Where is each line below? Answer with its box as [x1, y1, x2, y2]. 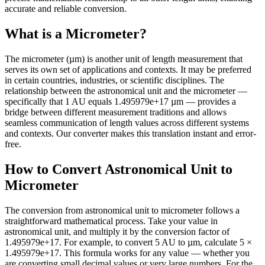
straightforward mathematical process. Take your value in [5, 215, 218, 226]
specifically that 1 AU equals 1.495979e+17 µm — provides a [5, 96, 236, 106]
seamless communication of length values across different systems [5, 117, 249, 128]
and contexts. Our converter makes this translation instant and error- [5, 128, 256, 138]
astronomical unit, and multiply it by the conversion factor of [5, 226, 230, 237]
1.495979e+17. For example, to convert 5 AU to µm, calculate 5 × [5, 237, 252, 247]
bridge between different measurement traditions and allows [5, 106, 227, 117]
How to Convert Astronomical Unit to [5, 161, 232, 177]
